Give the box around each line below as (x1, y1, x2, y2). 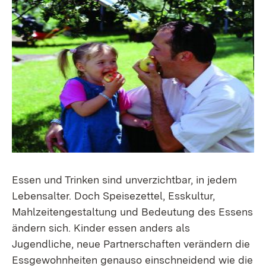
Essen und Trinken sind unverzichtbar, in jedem (12, 173, 237, 186)
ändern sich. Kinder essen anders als (12, 221, 190, 234)
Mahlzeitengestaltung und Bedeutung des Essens (12, 205, 253, 218)
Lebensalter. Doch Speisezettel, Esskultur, (12, 189, 215, 202)
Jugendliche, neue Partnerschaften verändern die (12, 237, 250, 250)
